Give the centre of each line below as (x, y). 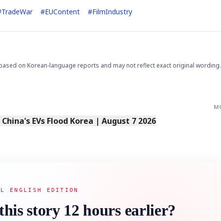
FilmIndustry (112, 11)
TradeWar (17, 11)
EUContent (62, 11)
